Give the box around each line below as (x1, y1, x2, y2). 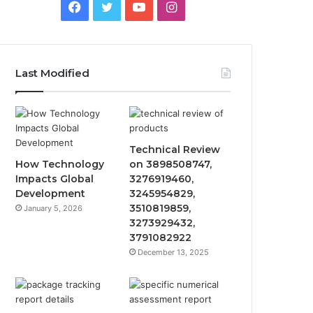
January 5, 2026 (24, 203, 83, 213)
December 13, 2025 (138, 247, 210, 257)
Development (15, 187, 86, 200)
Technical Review (129, 143, 221, 156)
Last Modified (15, 66, 90, 80)
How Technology (15, 158, 105, 170)
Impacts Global (15, 173, 94, 185)
